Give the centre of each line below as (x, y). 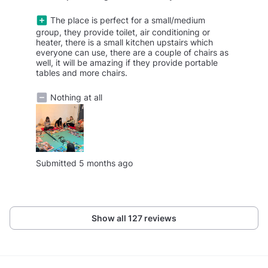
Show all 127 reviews (134, 218)
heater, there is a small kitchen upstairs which (124, 42)
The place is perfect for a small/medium (127, 20)
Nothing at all (75, 98)
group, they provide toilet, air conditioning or (123, 32)
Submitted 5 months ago (84, 163)
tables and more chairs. (82, 73)
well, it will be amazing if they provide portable (127, 63)
